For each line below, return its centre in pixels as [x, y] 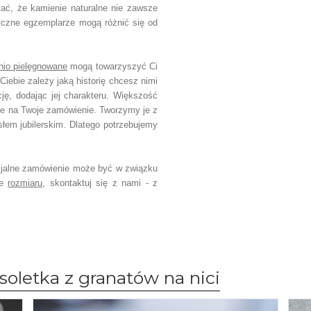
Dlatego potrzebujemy [114, 125]
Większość [136, 95]
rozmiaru [25, 183]
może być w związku [115, 168]
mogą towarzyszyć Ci [114, 66]
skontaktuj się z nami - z [104, 183]
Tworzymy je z [128, 110]
